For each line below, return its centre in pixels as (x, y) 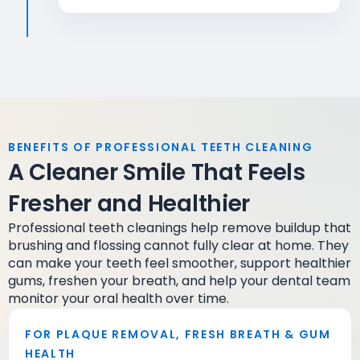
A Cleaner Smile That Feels (157, 172)
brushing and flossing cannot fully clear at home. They (178, 245)
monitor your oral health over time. (119, 299)
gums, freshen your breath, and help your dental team (179, 281)
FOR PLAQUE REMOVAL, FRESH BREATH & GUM (178, 334)
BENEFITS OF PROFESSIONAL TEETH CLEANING (161, 147)
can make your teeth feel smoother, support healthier (180, 263)
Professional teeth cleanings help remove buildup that (180, 228)
